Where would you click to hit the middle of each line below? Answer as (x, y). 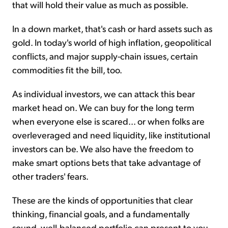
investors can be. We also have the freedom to (103, 149)
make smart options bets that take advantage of (106, 162)
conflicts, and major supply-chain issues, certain (105, 56)
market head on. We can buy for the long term (103, 107)
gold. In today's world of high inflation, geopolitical (112, 42)
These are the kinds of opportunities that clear (103, 200)
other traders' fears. (50, 176)
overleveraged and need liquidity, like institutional (111, 135)
